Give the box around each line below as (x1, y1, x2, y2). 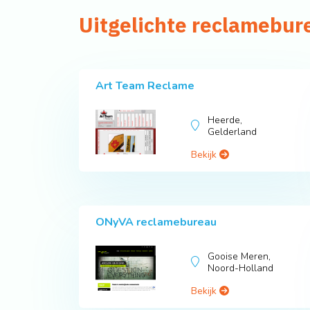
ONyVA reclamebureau (95, 215, 217, 230)
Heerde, (208, 113, 243, 127)
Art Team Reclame (95, 78, 194, 94)
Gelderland (208, 125, 257, 139)
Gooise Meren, (208, 250, 271, 264)
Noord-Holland (208, 262, 274, 275)
